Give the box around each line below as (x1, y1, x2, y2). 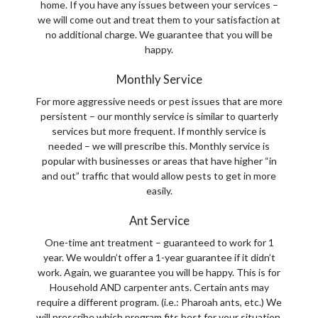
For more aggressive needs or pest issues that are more (35, 95, 283, 107)
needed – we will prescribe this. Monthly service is (48, 140, 270, 152)
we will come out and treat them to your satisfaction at (38, 13, 280, 26)
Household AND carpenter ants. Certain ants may (49, 281, 269, 293)
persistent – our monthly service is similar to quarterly (40, 110, 278, 122)
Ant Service (128, 214, 190, 228)
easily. (146, 185, 172, 197)
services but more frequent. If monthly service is (52, 125, 266, 137)
